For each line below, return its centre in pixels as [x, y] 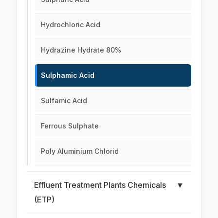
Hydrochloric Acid [71, 25]
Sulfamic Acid [64, 101]
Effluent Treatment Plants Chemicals [100, 185]
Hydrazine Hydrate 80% [81, 50]
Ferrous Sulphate [70, 126]
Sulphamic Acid [68, 75]
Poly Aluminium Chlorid [80, 151]
